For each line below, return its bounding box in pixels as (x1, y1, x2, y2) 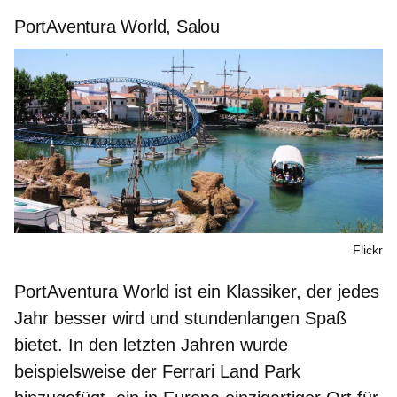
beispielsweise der (14, 361, 157, 381)
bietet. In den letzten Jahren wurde (14, 334, 288, 354)
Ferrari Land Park (157, 361, 300, 381)
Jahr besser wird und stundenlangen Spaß (14, 307, 346, 328)
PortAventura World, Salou (14, 16, 220, 36)
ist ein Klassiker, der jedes (169, 281, 379, 301)
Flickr (353, 242, 383, 257)
